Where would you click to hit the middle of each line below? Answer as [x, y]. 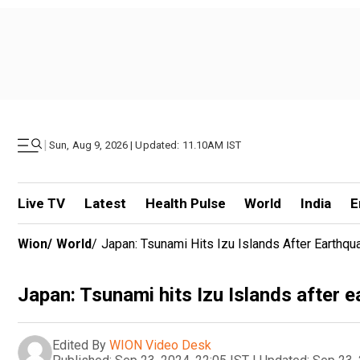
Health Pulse [185, 203]
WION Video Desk [160, 345]
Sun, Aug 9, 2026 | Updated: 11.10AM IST [145, 145]
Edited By [79, 345]
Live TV [41, 203]
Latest [105, 203]
